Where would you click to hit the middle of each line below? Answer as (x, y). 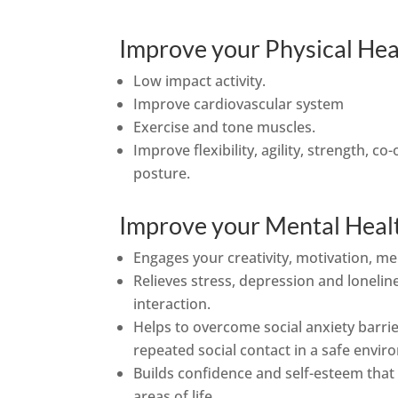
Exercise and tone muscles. (225, 127)
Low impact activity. (200, 81)
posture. (162, 174)
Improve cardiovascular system (239, 104)
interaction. (172, 304)
